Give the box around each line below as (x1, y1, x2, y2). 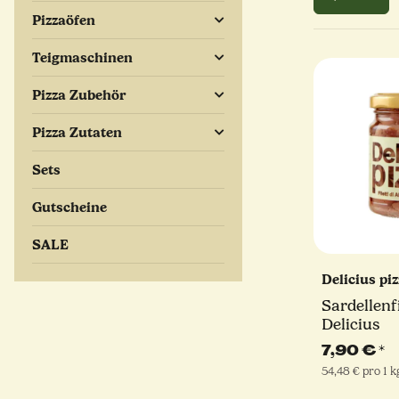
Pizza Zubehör (32, 86, 126, 104)
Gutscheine (32, 199, 107, 216)
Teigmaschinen (32, 49, 133, 67)
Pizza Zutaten (32, 124, 122, 142)
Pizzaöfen (32, 12, 95, 29)
